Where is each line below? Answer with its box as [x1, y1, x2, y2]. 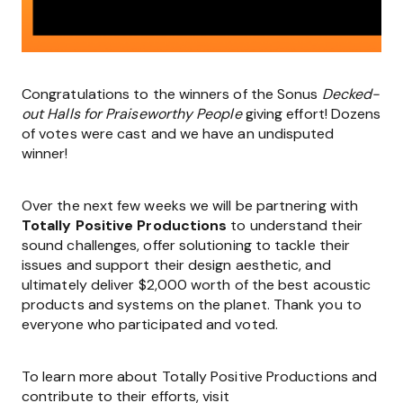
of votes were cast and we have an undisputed [22, 124, 335, 143]
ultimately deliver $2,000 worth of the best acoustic [22, 275, 372, 294]
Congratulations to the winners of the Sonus [22, 85, 322, 103]
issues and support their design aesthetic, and [22, 255, 331, 274]
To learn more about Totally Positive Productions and [22, 367, 378, 386]
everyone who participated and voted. [22, 315, 278, 334]
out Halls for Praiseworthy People [22, 104, 242, 123]
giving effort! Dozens [241, 104, 381, 123]
